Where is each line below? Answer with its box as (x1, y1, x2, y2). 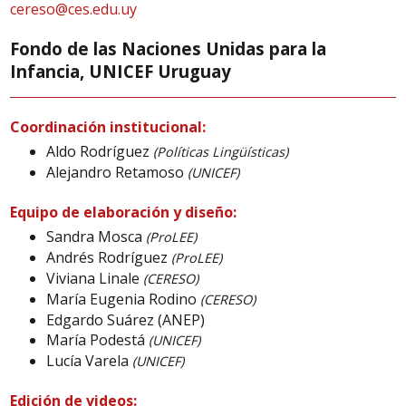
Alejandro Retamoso (46, 162, 188, 183)
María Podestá (46, 330, 150, 351)
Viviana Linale (46, 268, 144, 289)
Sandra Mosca (46, 227, 147, 247)
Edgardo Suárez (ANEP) (46, 310, 206, 331)
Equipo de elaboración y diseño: (10, 202, 237, 223)
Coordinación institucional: (10, 117, 207, 138)
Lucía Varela (46, 351, 133, 372)
